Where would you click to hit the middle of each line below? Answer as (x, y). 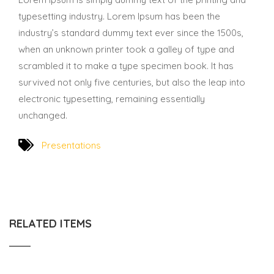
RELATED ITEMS (50, 223)
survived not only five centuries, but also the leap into (132, 82)
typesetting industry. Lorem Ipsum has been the (119, 16)
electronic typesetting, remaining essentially (112, 99)
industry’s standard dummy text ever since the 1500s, (131, 33)
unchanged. (43, 115)
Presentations (71, 145)
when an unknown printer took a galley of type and (126, 49)
